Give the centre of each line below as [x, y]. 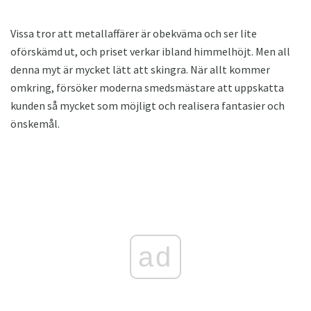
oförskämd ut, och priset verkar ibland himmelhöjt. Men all [150, 52]
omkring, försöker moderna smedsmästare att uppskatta [147, 88]
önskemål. [35, 124]
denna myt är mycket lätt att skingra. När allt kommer [140, 70]
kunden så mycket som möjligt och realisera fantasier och [148, 106]
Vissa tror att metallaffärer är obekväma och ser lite [134, 34]
